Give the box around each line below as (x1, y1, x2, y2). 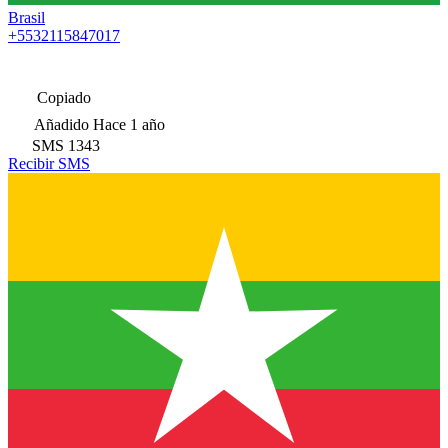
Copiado (33, 88, 91, 106)
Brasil (8, 8, 45, 26)
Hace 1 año (93, 115, 165, 133)
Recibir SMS (8, 154, 90, 172)
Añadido (34, 115, 89, 133)
